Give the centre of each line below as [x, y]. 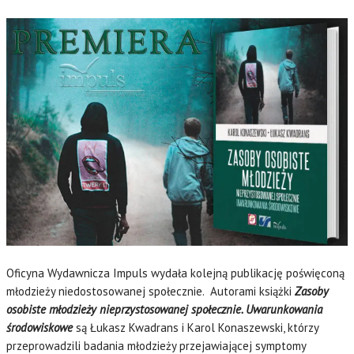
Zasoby [312, 291]
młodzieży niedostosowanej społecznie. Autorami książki [151, 291]
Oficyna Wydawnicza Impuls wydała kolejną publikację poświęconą [175, 273]
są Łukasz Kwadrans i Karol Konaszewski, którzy [197, 327]
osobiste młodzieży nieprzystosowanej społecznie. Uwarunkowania [164, 309]
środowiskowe [41, 327]
